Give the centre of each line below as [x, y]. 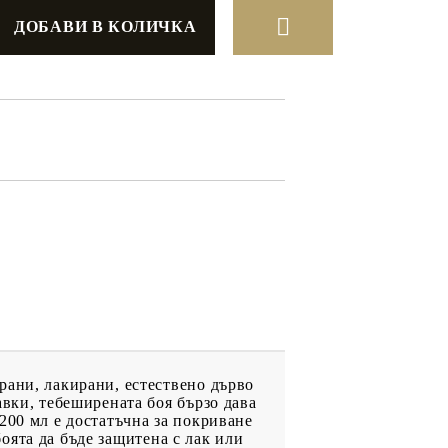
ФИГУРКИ [141, 297]
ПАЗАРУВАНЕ [156, 234]
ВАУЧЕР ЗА [145, 216]
